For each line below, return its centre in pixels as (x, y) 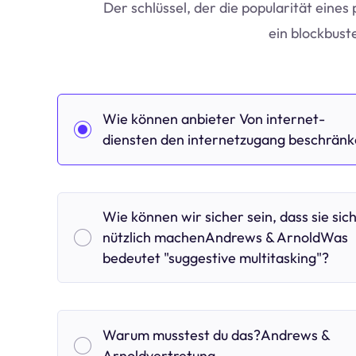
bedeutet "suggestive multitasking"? (216, 258)
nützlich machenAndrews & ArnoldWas (225, 237)
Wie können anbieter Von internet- (214, 119)
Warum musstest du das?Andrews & (216, 335)
